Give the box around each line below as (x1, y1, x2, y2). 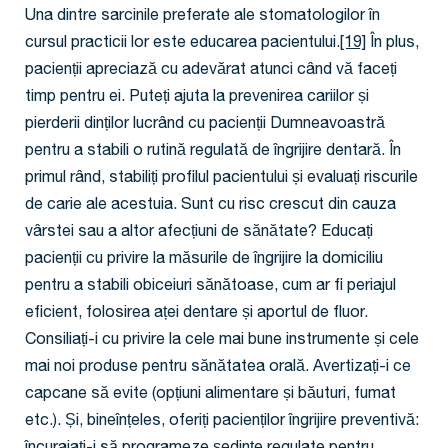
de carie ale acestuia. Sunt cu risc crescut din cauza (25, 198, 396, 215)
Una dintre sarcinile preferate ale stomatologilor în (25, 9, 380, 26)
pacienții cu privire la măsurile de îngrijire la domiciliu (25, 252, 383, 269)
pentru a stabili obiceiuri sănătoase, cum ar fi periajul (25, 279, 396, 296)
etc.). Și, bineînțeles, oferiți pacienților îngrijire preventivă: (25, 414, 419, 431)
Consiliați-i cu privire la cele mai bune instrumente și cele (25, 333, 419, 350)
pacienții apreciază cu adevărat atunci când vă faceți (25, 63, 397, 80)
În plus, (366, 36, 419, 53)
